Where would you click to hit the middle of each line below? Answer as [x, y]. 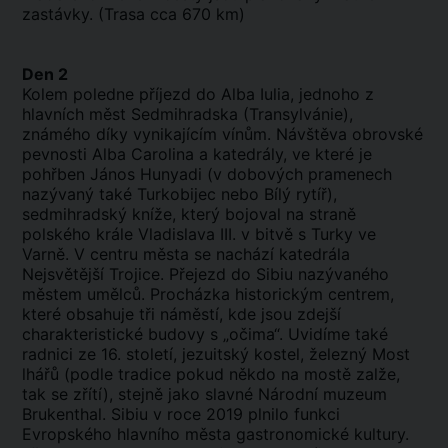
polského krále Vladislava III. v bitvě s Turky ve [199, 234]
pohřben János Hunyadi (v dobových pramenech [207, 174]
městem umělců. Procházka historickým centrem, [208, 294]
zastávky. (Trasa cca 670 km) [136, 14]
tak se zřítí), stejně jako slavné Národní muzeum [204, 394]
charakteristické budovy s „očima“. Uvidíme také [205, 334]
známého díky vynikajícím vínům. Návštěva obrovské [222, 134]
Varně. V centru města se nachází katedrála [186, 254]
